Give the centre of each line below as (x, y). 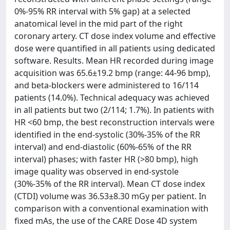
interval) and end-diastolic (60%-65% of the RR (103, 147)
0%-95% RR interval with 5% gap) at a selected (102, 11)
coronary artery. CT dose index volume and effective (115, 36)
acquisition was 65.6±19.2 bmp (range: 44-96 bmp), (112, 73)
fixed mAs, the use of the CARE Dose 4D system (106, 221)
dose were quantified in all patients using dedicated (115, 48)
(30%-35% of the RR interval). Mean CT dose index (110, 184)
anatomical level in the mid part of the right (99, 24)
